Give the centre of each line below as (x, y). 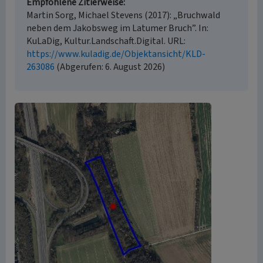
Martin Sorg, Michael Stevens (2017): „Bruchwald (123, 15)
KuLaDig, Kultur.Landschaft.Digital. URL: (106, 41)
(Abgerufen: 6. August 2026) (110, 67)
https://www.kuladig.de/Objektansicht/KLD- (116, 54)
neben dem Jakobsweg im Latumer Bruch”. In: (117, 28)
